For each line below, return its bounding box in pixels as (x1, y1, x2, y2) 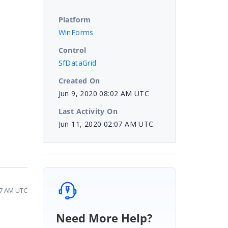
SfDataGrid (58, 58, 97, 68)
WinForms (58, 27, 94, 37)
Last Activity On (58, 106, 118, 116)
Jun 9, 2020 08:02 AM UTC (58, 88, 150, 98)
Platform (58, 14, 91, 24)
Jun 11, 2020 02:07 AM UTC (58, 119, 154, 129)
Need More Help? (55, 210, 153, 225)
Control (58, 45, 87, 55)
